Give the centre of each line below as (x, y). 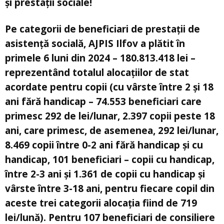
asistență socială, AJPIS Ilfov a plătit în (95, 43)
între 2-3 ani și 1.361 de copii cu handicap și (105, 174)
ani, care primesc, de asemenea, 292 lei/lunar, (112, 130)
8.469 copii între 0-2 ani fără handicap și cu (104, 145)
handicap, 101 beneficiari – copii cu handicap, (110, 159)
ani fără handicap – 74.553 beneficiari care (103, 101)
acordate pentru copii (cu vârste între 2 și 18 (109, 87)
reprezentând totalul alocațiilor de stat (97, 72)
